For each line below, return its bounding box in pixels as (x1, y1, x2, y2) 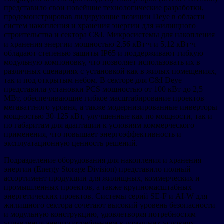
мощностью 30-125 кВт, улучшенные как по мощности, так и (4, 111, 212, 120)
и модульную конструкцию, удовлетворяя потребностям (4, 209, 196, 218)
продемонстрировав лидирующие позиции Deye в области (4, 12, 205, 21)
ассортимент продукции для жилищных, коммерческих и (4, 173, 200, 182)
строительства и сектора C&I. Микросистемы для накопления (4, 30, 215, 39)
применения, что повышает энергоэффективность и (4, 129, 181, 138)
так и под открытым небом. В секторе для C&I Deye (4, 75, 182, 84)
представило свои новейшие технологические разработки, (4, 3, 204, 12)
